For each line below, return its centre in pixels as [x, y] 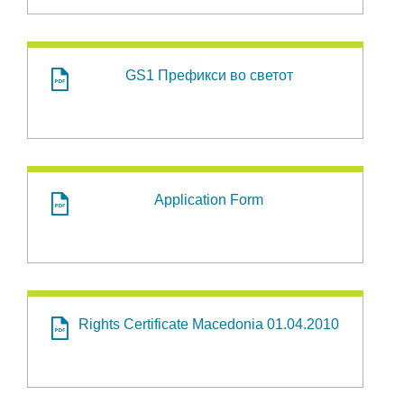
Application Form [209, 200]
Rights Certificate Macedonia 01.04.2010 [209, 324]
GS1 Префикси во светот [209, 75]
